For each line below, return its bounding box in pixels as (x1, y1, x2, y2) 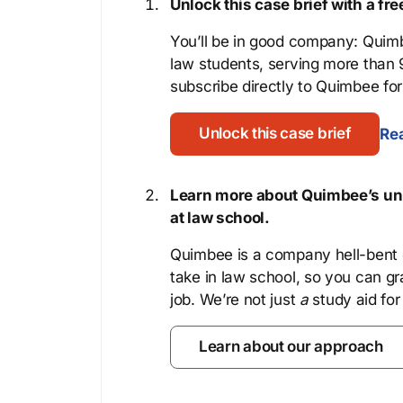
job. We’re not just (170, 291, 300, 309)
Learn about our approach (199, 337, 383, 355)
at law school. (170, 209, 270, 227)
